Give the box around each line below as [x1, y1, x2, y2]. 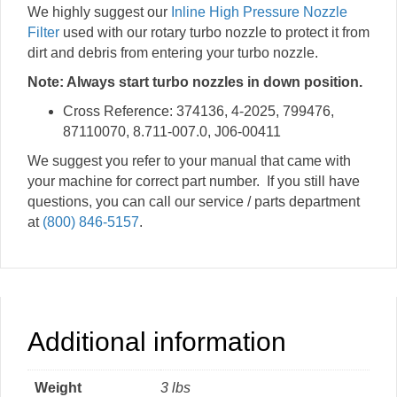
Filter [27, 25, 59, 41]
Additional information [27, 327, 286, 357]
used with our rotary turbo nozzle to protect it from [59, 25, 370, 41]
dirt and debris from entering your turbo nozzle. [27, 45, 318, 61]
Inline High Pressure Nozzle [171, 4, 347, 20]
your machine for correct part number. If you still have [27, 174, 360, 190]
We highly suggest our [27, 4, 171, 20]
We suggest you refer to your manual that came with [27, 153, 351, 169]
